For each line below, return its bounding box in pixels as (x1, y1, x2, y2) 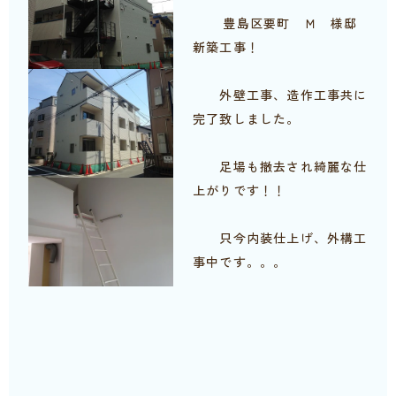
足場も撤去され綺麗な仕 (193, 157, 368, 176)
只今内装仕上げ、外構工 (193, 229, 368, 247)
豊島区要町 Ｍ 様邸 (223, 14, 358, 33)
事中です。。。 (193, 253, 287, 271)
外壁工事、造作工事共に (193, 86, 368, 104)
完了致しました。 (193, 110, 301, 128)
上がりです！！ (193, 181, 287, 200)
